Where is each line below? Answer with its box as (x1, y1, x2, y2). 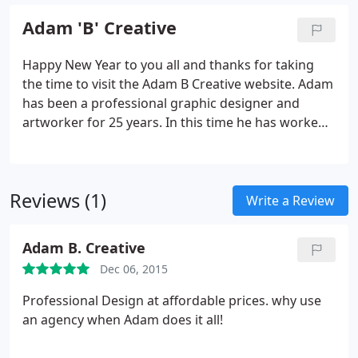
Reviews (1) (10, 188, 106, 213)
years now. (22, 171, 87, 189)
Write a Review (246, 192, 335, 209)
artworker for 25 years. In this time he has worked (22, 113, 326, 131)
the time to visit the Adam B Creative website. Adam (22, 75, 333, 93)
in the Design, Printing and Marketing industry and (22, 133, 330, 150)
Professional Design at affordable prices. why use (22, 292, 321, 309)
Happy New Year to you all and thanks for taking (22, 56, 314, 74)
